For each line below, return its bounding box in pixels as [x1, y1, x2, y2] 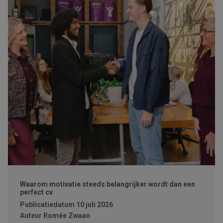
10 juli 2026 [76, 201, 113, 209]
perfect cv [20, 188, 53, 196]
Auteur [20, 212, 42, 220]
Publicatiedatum [20, 201, 75, 209]
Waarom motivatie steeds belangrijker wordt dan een [20, 180, 195, 188]
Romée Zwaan [43, 212, 90, 220]
